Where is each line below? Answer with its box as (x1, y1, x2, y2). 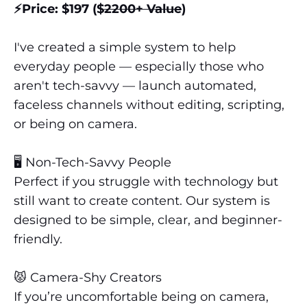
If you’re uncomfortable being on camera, (14, 289, 269, 305)
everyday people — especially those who (14, 59, 264, 75)
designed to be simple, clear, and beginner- (14, 212, 282, 228)
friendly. (14, 232, 62, 247)
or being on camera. (14, 116, 137, 132)
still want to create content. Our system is (14, 193, 270, 209)
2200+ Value (104, 1, 182, 17)
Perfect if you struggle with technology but (14, 174, 278, 190)
